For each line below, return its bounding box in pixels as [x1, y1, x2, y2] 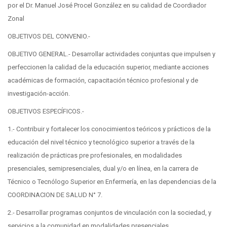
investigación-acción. [8, 90, 70, 98]
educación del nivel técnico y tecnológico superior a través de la [8, 138, 195, 146]
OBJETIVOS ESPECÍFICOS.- [8, 107, 84, 116]
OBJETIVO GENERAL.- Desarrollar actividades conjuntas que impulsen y [8, 50, 215, 58]
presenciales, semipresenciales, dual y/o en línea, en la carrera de [8, 165, 198, 173]
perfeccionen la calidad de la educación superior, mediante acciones [8, 63, 209, 71]
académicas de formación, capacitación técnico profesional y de [8, 77, 198, 85]
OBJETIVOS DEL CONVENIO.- [8, 32, 90, 41]
